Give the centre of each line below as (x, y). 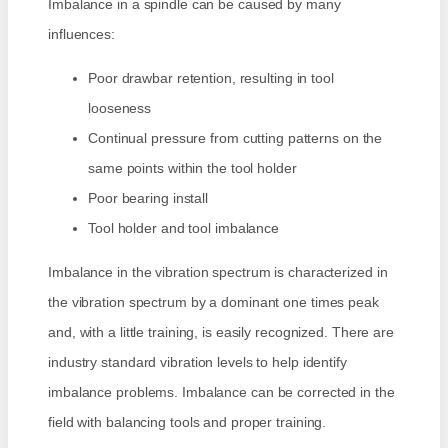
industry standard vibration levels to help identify (197, 362)
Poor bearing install (148, 198)
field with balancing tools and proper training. (187, 422)
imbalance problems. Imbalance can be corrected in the (221, 392)
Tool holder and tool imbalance (183, 228)
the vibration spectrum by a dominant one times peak (213, 302)
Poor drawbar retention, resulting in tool (211, 78)
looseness (120, 108)
